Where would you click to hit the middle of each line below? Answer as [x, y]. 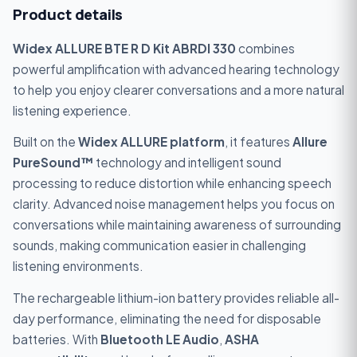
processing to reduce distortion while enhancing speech [172, 183]
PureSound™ [53, 163]
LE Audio [191, 339]
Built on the [45, 142]
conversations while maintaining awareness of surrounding [177, 225]
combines [265, 48]
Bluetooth [132, 339]
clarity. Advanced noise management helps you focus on [174, 204]
